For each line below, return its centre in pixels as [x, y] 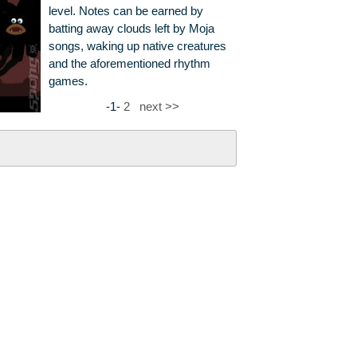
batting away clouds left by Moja [131, 29]
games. [68, 82]
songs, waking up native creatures [137, 47]
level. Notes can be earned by [126, 12]
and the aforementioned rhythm [129, 64]
